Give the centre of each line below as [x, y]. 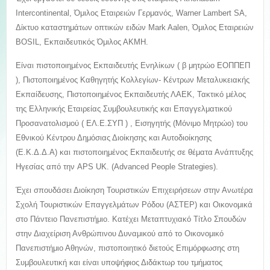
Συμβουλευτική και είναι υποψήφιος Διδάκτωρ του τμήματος [119, 262]
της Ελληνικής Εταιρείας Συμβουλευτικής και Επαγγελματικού [124, 109]
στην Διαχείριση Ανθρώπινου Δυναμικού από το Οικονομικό [120, 234]
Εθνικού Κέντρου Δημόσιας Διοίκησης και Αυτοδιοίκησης [114, 138]
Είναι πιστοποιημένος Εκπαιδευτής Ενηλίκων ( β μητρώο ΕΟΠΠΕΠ [133, 65]
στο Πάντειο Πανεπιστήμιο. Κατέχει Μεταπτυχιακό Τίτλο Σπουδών [131, 219]
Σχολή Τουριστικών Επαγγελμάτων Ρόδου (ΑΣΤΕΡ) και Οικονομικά [134, 205]
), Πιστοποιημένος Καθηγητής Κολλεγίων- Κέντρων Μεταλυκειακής [133, 80]
